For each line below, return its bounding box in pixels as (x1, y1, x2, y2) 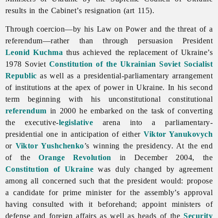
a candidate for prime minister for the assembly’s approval (5, 188, 213, 197)
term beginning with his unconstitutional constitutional (5, 94, 213, 103)
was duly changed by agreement (93, 164, 213, 173)
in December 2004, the (111, 153, 213, 162)
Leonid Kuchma (5, 48, 63, 56)
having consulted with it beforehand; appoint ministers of (5, 200, 213, 208)
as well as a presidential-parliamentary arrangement (36, 71, 213, 80)
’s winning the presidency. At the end (84, 141, 213, 150)
